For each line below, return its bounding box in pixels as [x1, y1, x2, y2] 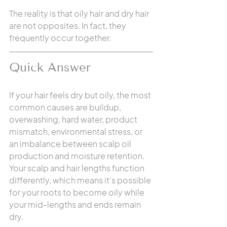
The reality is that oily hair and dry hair [9, 8, 150, 19]
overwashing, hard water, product [9, 114, 139, 125]
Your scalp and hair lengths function [9, 163, 146, 173]
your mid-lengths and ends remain [9, 199, 142, 210]
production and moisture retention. [9, 150, 146, 161]
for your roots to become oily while [9, 187, 146, 198]
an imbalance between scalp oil [9, 138, 133, 149]
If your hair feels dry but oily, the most [9, 90, 153, 100]
